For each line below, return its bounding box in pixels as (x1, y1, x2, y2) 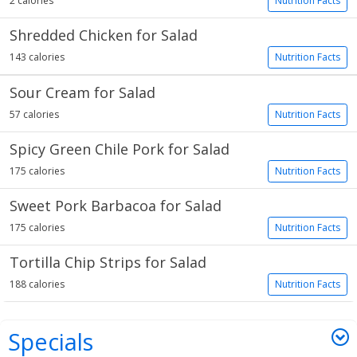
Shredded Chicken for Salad (10, 25, 198, 45)
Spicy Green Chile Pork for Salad (10, 139, 229, 159)
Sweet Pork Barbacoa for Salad (10, 196, 222, 215)
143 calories (10, 50, 65, 64)
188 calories (10, 277, 65, 291)
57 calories (10, 108, 59, 121)
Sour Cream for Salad (10, 83, 155, 102)
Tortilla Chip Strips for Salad (10, 253, 206, 272)
